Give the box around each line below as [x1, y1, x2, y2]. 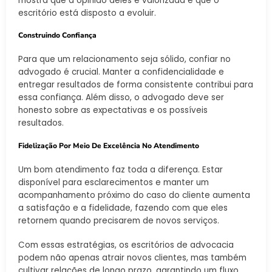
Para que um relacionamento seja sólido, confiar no [18, 53, 231, 66]
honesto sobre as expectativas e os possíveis [18, 104, 208, 117]
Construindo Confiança [18, 30, 97, 40]
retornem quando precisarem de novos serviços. [18, 215, 219, 227]
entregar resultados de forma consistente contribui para [18, 79, 253, 91]
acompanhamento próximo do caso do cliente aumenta [18, 189, 250, 202]
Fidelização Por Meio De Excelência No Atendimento [18, 140, 199, 151]
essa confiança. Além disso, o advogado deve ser [18, 92, 224, 104]
